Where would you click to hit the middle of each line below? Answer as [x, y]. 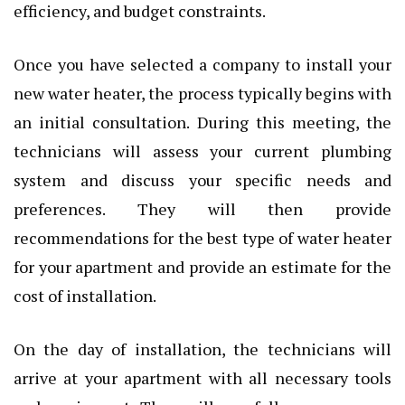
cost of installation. [85, 295]
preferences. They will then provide [202, 208]
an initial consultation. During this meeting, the [202, 122]
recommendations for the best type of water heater [202, 237]
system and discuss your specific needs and [202, 179]
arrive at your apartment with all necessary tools [202, 377]
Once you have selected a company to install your [202, 64]
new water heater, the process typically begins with [202, 93]
